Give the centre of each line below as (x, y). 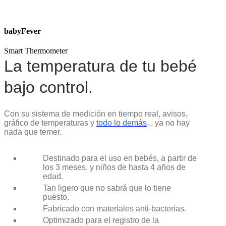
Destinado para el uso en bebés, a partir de (120, 158)
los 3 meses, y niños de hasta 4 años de (114, 167)
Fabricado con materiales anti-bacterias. (115, 209)
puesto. (56, 197)
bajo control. (48, 88)
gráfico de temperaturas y (50, 123)
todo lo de (114, 123)
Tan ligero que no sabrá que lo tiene (107, 188)
